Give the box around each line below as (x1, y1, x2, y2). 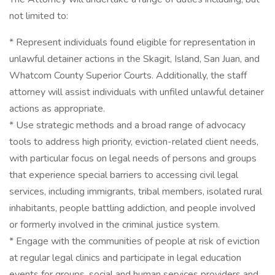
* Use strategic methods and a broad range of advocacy (9, 118, 246, 132)
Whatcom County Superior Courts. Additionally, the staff (9, 69, 247, 82)
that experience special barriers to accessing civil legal (9, 168, 238, 182)
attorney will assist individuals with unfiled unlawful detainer (9, 85, 264, 99)
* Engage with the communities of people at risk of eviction (9, 234, 260, 248)
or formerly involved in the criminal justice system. (9, 218, 220, 231)
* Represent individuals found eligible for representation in (9, 36, 255, 49)
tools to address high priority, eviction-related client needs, (9, 135, 258, 149)
